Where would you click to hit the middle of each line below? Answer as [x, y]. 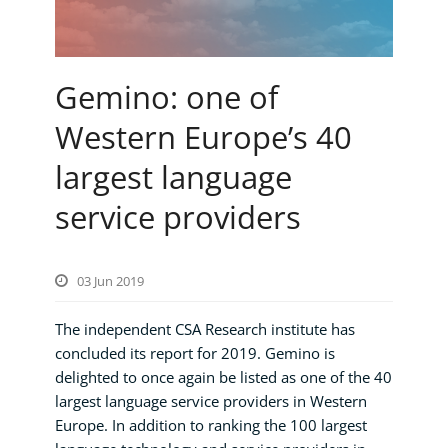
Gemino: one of [166, 97]
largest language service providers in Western [211, 401]
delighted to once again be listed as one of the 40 [223, 377]
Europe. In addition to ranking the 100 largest [211, 425]
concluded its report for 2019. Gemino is [195, 353]
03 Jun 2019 [110, 281]
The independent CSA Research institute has [205, 329]
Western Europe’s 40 [203, 137]
